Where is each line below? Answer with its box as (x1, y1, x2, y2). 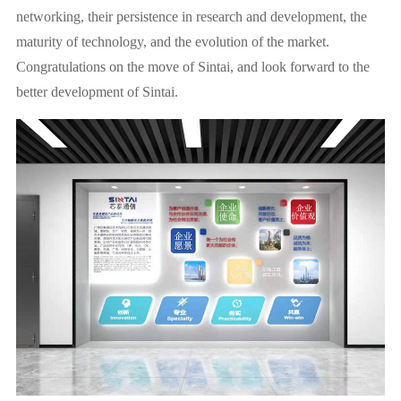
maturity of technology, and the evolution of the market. (15, 34, 329, 50)
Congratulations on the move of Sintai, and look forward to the (15, 59, 370, 75)
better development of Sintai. (15, 84, 182, 100)
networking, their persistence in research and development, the (15, 9, 367, 25)
